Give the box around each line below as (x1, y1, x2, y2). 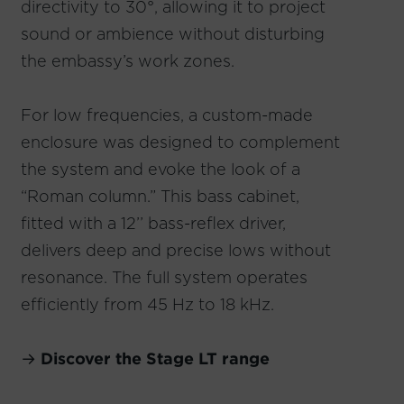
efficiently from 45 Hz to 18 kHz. (20, 294, 274, 314)
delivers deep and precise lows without (20, 240, 331, 260)
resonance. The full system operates (20, 267, 308, 287)
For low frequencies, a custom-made (20, 105, 313, 124)
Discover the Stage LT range (40, 348, 270, 368)
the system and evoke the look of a (20, 159, 300, 179)
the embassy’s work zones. (20, 50, 234, 70)
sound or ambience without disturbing (20, 23, 325, 43)
